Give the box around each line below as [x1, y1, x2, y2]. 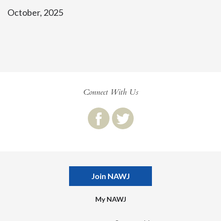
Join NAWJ [91, 171, 130, 181]
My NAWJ [95, 194, 126, 203]
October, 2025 [7, 7, 63, 18]
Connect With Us [83, 87, 138, 98]
